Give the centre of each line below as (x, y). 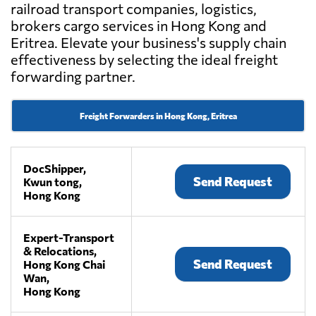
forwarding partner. (73, 77)
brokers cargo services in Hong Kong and (139, 26)
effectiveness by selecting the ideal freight (144, 60)
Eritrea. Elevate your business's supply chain (148, 43)
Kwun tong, (53, 182)
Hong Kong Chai (65, 265)
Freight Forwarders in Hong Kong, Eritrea (158, 116)
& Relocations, (60, 251)
